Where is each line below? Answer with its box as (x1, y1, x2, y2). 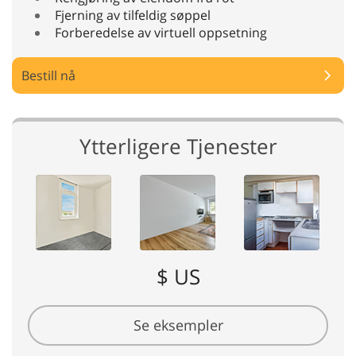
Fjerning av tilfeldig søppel (55, 6, 211, 25)
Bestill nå (21, 67, 75, 85)
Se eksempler (133, 315, 223, 335)
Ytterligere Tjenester (79, 132, 277, 161)
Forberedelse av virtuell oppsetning (55, 24, 267, 42)
